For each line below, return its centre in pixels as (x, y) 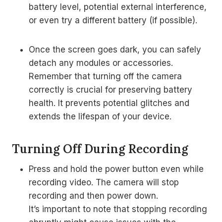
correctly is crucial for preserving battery (111, 90)
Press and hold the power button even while (116, 169)
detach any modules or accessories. (101, 63)
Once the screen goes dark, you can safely (115, 50)
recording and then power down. (93, 196)
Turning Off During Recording (100, 149)
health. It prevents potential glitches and (109, 103)
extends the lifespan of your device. (100, 116)
